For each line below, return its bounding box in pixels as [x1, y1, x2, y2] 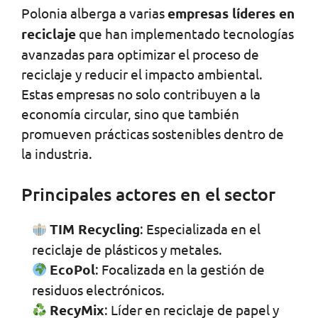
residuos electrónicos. [32, 281, 165, 299]
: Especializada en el [140, 220, 261, 238]
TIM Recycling [50, 220, 141, 238]
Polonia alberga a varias [21, 4, 168, 22]
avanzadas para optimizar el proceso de [21, 45, 259, 63]
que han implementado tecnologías [76, 25, 294, 43]
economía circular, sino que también [21, 105, 239, 123]
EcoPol [50, 261, 96, 279]
